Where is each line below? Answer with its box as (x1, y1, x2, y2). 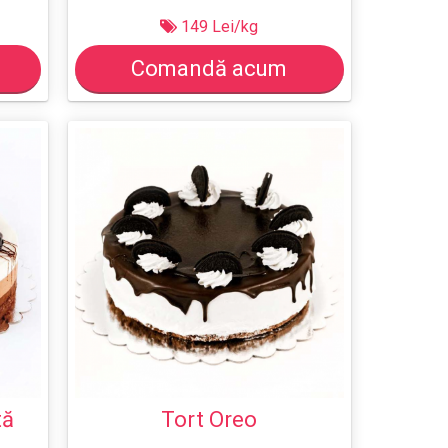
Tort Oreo (161, 406, 258, 432)
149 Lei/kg (177, 17, 259, 37)
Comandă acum (131, 56, 288, 82)
